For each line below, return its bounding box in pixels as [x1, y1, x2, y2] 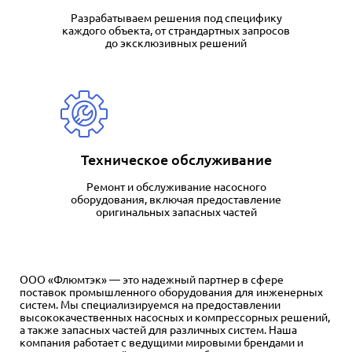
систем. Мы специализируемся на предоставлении [20, 299, 280, 311]
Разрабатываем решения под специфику [70, 12, 282, 24]
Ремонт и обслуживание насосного [86, 181, 266, 193]
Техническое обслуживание [80, 152, 272, 167]
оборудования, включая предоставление [71, 193, 281, 206]
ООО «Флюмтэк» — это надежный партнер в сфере [20, 273, 284, 286]
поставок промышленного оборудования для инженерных [20, 286, 323, 299]
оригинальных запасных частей [95, 206, 257, 218]
